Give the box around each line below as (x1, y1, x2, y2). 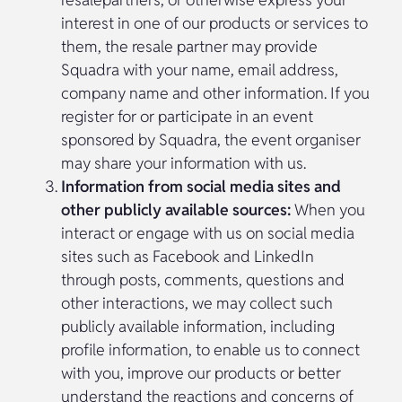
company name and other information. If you (61, 82, 370, 103)
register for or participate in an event (61, 105, 313, 127)
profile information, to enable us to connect (61, 338, 360, 360)
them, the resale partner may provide (61, 35, 318, 57)
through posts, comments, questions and (61, 268, 345, 290)
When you (291, 198, 365, 220)
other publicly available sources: (61, 198, 291, 220)
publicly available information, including (61, 315, 335, 336)
